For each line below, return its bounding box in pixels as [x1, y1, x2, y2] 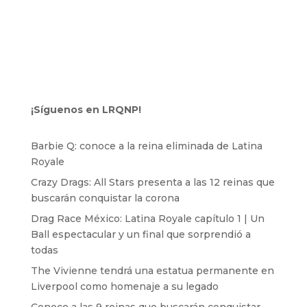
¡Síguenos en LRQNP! [30, 103, 141, 116]
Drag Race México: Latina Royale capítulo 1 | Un [30, 212, 265, 225]
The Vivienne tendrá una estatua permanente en [30, 264, 274, 277]
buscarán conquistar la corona [30, 191, 180, 204]
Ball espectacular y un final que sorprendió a [30, 228, 251, 241]
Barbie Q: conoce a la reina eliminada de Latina [30, 139, 262, 152]
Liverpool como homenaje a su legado [30, 280, 219, 293]
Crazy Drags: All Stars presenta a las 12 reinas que [30, 175, 275, 188]
